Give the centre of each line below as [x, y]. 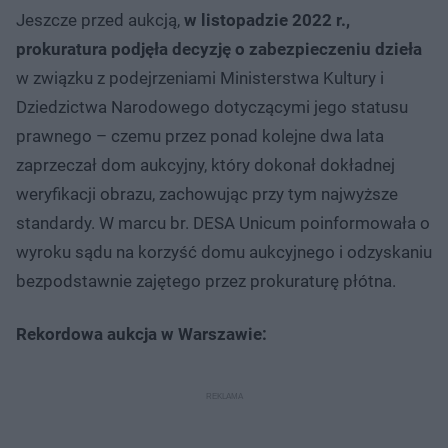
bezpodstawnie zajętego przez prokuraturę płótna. [206, 280]
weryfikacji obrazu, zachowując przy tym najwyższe [207, 193]
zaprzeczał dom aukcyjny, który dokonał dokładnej [205, 164]
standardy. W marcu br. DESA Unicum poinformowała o [223, 222]
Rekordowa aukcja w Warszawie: [141, 333]
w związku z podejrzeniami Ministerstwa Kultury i [200, 77]
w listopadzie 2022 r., [267, 19]
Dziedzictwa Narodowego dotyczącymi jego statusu [212, 106]
